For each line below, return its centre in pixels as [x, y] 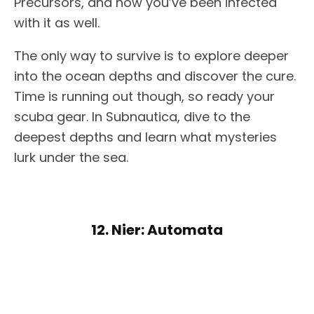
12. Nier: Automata [157, 230]
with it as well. [57, 23]
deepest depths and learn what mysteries [145, 137]
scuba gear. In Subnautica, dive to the [132, 117]
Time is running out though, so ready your [144, 97]
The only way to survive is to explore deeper [151, 56]
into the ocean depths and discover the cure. [155, 76]
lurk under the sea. [71, 158]
